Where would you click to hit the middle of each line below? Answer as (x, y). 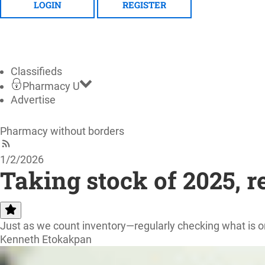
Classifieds (36, 71)
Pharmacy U (51, 86)
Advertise (33, 99)
